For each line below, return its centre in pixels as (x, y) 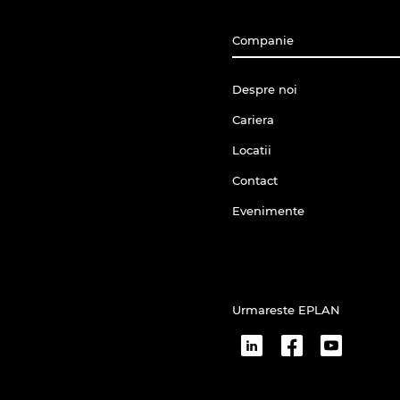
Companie (263, 40)
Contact (255, 180)
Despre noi (265, 89)
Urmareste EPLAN (286, 309)
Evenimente (268, 210)
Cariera (253, 119)
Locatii (252, 150)
